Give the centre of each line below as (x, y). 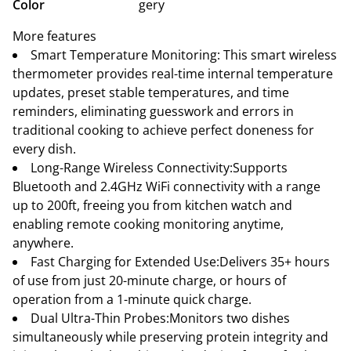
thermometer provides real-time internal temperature (173, 74)
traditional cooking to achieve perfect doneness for (163, 130)
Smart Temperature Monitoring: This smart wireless (184, 55)
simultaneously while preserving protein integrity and (170, 337)
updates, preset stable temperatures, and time (151, 92)
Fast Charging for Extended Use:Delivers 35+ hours (180, 262)
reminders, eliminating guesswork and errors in (153, 111)
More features (54, 36)
